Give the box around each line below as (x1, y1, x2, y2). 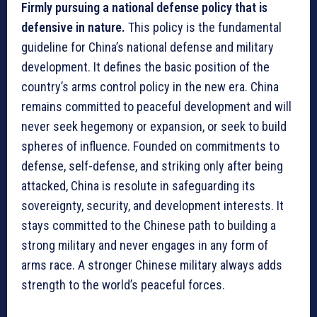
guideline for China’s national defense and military (21, 39, 274, 54)
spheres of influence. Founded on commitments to (21, 138, 279, 154)
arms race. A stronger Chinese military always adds (21, 257, 282, 272)
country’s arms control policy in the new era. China (21, 79, 279, 94)
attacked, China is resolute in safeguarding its (21, 178, 255, 193)
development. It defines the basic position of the (21, 59, 270, 74)
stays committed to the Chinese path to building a (21, 217, 276, 233)
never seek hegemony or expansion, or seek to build (21, 118, 287, 134)
